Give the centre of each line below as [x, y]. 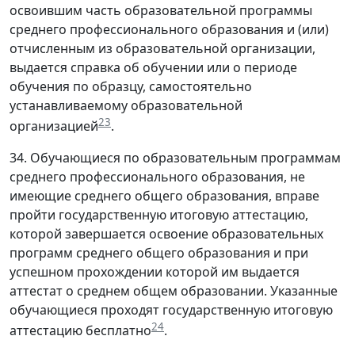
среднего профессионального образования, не [157, 177]
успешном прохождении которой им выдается [155, 272]
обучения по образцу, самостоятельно [131, 86]
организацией [54, 126]
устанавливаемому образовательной [126, 105]
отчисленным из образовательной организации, [162, 48]
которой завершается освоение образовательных [166, 234]
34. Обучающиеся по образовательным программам [175, 158]
